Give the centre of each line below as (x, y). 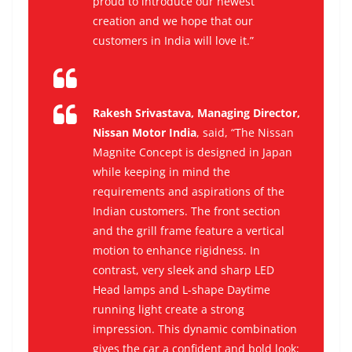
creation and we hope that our (173, 21)
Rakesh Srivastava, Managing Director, (196, 113)
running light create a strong (169, 310)
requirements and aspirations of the (189, 192)
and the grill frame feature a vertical (189, 231)
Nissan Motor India (145, 133)
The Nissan (264, 133)
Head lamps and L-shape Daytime (181, 290)
